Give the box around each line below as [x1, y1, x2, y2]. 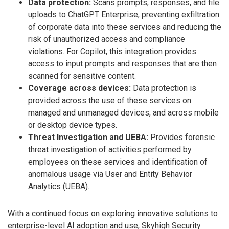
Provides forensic [148, 132, 215, 143]
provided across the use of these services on [28, 96, 191, 106]
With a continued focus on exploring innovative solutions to [8, 209, 218, 219]
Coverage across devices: [28, 83, 131, 94]
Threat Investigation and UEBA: [28, 132, 148, 143]
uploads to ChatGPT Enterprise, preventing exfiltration [28, 10, 219, 20]
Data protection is [131, 83, 196, 94]
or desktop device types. [28, 120, 117, 130]
